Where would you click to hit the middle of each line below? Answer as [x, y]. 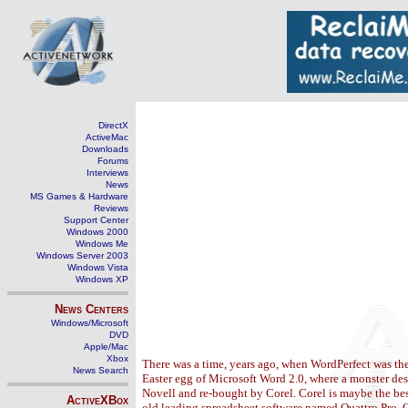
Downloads [105, 149]
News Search [101, 370]
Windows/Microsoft [90, 323]
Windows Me [102, 244]
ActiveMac [107, 137]
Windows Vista [98, 267]
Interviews [107, 173]
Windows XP [102, 279]
